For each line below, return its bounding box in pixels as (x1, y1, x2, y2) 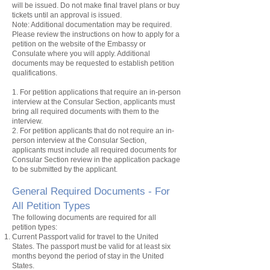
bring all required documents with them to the (12, 107, 159, 116)
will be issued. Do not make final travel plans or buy (12, 1, 180, 10)
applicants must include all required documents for (12, 146, 177, 154)
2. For (12, 127, 33, 135)
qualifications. (12, 69, 57, 77)
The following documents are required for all (12, 213, 156, 222)
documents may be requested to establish (12, 59, 150, 67)
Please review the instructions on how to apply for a (12, 30, 180, 39)
